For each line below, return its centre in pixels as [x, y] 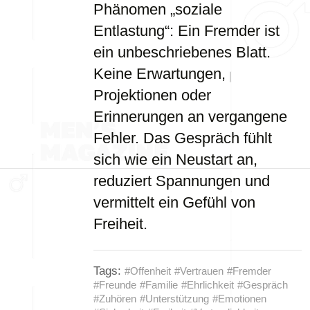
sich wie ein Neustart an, [175, 159]
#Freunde [115, 285]
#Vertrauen [199, 271]
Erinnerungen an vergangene [190, 117]
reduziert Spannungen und [182, 181]
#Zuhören [115, 299]
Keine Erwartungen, [159, 74]
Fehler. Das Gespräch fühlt [183, 138]
